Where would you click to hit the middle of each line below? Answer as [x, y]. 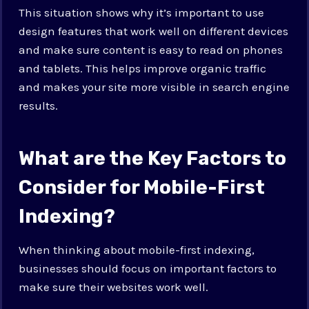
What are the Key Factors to [153, 158]
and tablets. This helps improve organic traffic [143, 68]
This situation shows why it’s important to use [142, 12]
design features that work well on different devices [154, 31]
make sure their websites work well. [114, 287]
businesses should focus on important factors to [148, 268]
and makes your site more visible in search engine [154, 87]
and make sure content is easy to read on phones [151, 49]
